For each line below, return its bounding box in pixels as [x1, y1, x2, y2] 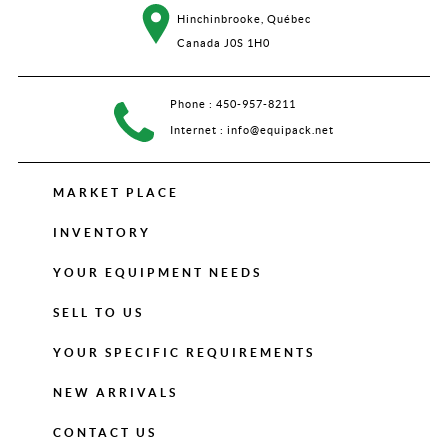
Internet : [169, 123, 224, 136]
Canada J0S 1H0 [177, 36, 270, 49]
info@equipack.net [223, 123, 334, 136]
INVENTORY [52, 225, 151, 239]
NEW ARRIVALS [52, 385, 178, 399]
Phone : [169, 97, 213, 110]
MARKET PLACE [52, 185, 179, 199]
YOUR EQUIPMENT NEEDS [52, 265, 262, 279]
